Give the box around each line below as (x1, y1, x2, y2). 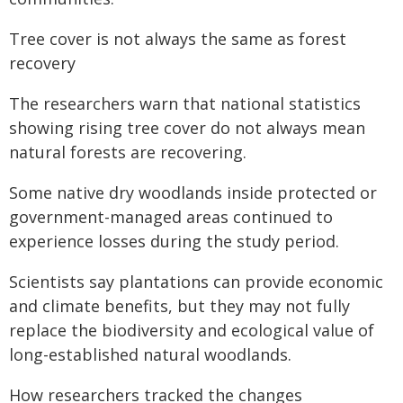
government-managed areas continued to (9, 206, 333, 228)
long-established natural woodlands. (9, 344, 291, 365)
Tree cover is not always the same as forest (9, 28, 346, 49)
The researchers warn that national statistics (9, 93, 361, 114)
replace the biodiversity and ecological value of (9, 319, 374, 341)
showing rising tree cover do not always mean (9, 117, 365, 139)
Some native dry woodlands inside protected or (9, 182, 377, 203)
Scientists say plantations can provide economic (9, 271, 383, 292)
